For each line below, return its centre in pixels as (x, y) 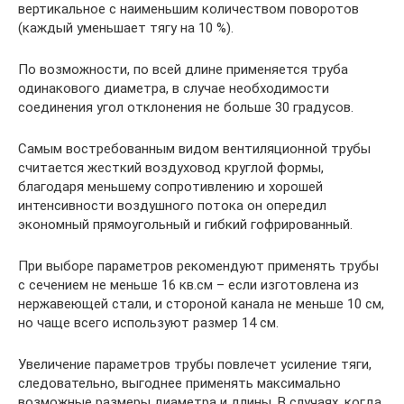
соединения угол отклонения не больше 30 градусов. (186, 107)
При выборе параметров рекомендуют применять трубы (198, 266)
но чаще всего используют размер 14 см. (148, 323)
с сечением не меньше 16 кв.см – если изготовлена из (188, 285)
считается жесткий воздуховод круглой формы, (171, 168)
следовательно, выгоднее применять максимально (179, 383)
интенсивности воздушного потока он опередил (172, 206)
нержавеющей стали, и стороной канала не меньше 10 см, (201, 304)
